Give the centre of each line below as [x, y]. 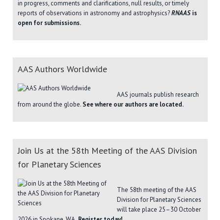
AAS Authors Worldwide [62, 69]
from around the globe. [50, 104]
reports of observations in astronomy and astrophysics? [95, 13]
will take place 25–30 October [159, 209]
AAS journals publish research [158, 94]
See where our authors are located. [133, 104]
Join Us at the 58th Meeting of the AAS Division [107, 150]
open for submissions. [49, 23]
